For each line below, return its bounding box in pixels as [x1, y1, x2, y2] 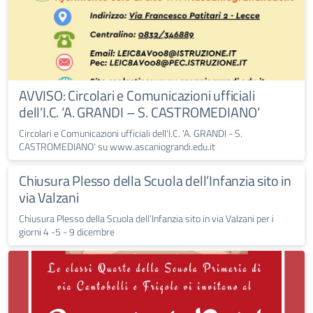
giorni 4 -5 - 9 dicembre [19, 224, 115, 240]
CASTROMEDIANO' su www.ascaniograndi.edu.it [19, 139, 215, 154]
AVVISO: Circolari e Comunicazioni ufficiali [19, 85, 255, 107]
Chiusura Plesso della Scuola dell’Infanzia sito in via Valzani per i [19, 211, 274, 226]
